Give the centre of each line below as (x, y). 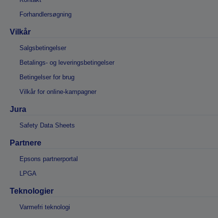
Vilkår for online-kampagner (58, 91)
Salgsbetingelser (43, 48)
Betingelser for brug (47, 77)
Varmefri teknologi (45, 207)
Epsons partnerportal (49, 159)
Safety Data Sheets (47, 125)
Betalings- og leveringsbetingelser (67, 62)
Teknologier (32, 191)
